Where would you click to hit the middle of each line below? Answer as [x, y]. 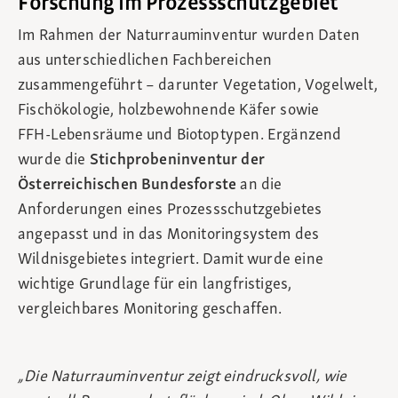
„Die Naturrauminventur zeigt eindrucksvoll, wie [183, 378]
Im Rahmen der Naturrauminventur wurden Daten [189, 36]
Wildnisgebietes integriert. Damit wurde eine [171, 260]
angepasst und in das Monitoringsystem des [169, 235]
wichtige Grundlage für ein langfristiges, [155, 285]
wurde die [54, 161]
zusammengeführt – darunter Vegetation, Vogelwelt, [198, 86]
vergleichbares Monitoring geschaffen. [150, 310]
